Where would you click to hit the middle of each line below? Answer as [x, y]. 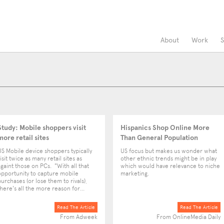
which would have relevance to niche [170, 166]
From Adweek [79, 217]
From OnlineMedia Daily [188, 217]
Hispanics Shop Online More [165, 127]
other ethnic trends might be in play [168, 158]
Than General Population [159, 137]
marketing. [135, 173]
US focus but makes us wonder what [169, 151]
